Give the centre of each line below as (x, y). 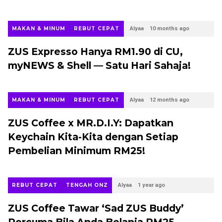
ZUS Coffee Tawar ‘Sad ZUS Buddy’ (96, 208)
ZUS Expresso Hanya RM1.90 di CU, (95, 52)
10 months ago (169, 28)
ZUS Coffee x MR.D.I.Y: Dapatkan (91, 123)
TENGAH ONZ (87, 185)
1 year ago (151, 185)
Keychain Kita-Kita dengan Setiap (93, 137)
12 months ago (169, 100)
